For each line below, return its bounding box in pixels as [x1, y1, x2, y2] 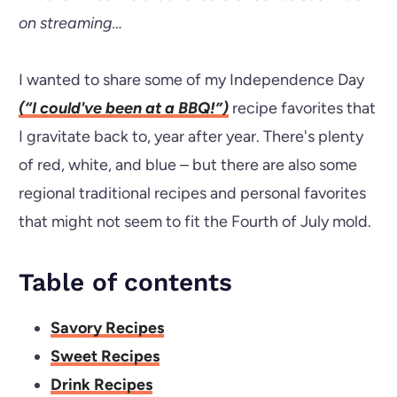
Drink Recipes [50, 374, 152, 394]
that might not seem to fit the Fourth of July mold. [18, 211, 371, 231]
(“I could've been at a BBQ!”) [18, 97, 229, 118]
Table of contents [18, 267, 232, 297]
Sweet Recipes [50, 346, 160, 366]
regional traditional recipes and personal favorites [18, 183, 366, 203]
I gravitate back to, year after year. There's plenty [18, 126, 363, 146]
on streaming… [18, 12, 122, 33]
